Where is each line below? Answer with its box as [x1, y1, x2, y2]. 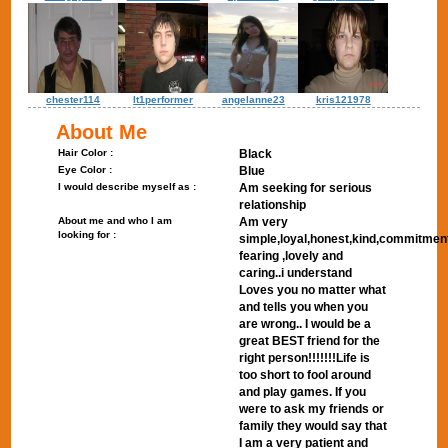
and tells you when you [239, 300, 368, 314]
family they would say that [239, 419, 387, 433]
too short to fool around [239, 368, 371, 382]
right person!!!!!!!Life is [239, 351, 370, 365]
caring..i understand [239, 266, 352, 280]
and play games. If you [239, 385, 366, 399]
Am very [239, 215, 288, 229]
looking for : [58, 229, 117, 240]
